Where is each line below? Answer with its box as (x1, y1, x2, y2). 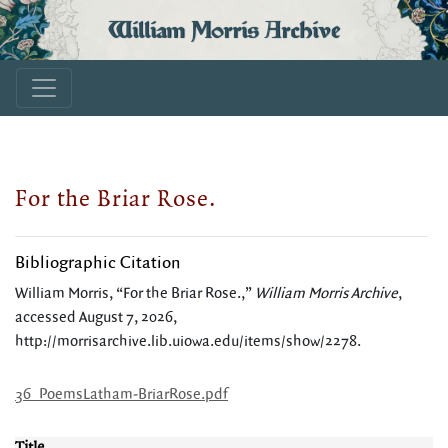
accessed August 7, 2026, (15, 308, 177, 327)
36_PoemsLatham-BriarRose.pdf (15, 385, 228, 404)
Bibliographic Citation (15, 252, 181, 274)
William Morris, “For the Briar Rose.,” (15, 284, 255, 303)
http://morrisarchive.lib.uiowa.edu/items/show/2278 (15, 332, 357, 351)
